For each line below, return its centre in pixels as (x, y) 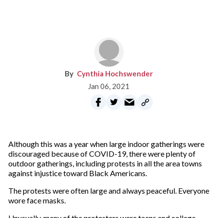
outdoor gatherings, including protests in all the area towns (105, 163)
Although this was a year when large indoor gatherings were (106, 144)
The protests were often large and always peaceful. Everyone (109, 191)
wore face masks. (37, 200)
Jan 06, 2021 (109, 86)
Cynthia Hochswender (115, 73)
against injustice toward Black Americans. (77, 173)
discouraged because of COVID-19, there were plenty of (102, 154)
